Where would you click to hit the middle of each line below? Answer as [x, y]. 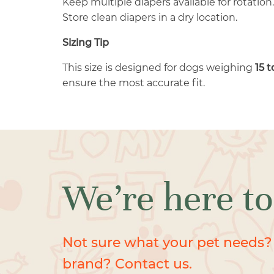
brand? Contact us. [127, 264]
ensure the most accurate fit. [134, 83]
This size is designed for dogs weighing [159, 68]
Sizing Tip [86, 43]
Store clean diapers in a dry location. [150, 18]
